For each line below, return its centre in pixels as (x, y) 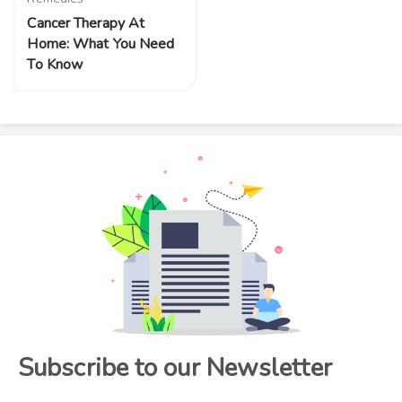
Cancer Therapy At (86, 23)
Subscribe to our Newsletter (175, 367)
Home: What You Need (101, 44)
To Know (55, 64)
